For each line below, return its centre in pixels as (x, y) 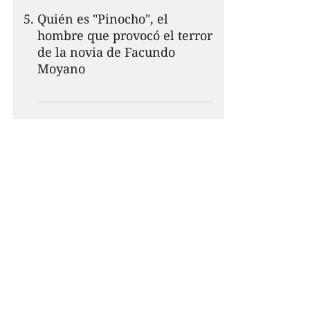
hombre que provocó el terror (125, 35)
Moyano (61, 68)
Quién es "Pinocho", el (103, 18)
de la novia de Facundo (106, 52)
